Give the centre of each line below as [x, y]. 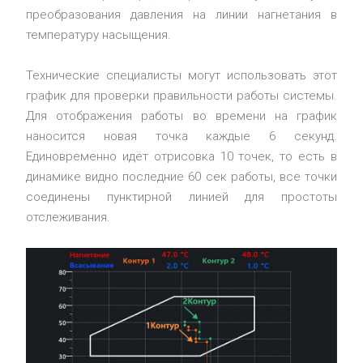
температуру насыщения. [98, 35]
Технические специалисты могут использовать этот [181, 75]
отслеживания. [68, 217]
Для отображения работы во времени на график [181, 116]
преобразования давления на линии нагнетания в [181, 15]
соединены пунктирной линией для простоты [181, 197]
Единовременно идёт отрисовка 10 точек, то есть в [181, 156]
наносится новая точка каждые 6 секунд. [181, 136]
